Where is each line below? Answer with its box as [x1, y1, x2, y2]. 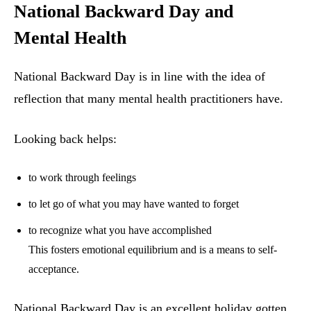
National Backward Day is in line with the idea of [14, 69, 265, 84]
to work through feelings [28, 171, 136, 184]
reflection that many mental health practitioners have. [14, 92, 283, 106]
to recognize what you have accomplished [28, 224, 212, 237]
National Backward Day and [14, 1, 233, 22]
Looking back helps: [14, 132, 117, 146]
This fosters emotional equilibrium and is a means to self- [28, 244, 277, 256]
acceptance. [28, 263, 79, 276]
